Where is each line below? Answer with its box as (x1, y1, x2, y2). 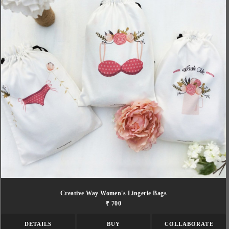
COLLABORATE (164, 220, 214, 227)
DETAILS (24, 220, 52, 227)
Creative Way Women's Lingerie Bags (60, 190, 167, 196)
